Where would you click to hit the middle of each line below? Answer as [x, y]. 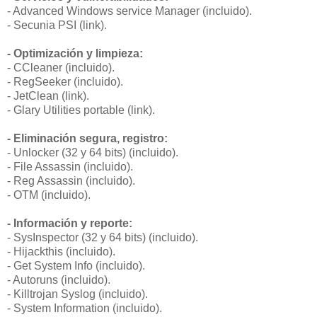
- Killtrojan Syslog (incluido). [77, 294]
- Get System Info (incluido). [76, 266]
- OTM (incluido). [49, 195]
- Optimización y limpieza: [75, 54]
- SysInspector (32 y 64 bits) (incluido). [103, 238]
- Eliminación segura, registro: [87, 139]
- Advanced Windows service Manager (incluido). [129, 11]
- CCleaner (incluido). [61, 68]
